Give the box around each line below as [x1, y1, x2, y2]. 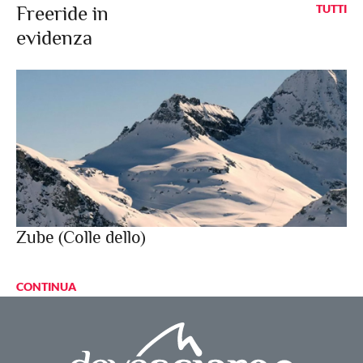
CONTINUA [16, 279, 76, 293]
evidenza [16, 25, 92, 49]
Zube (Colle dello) [16, 226, 146, 247]
